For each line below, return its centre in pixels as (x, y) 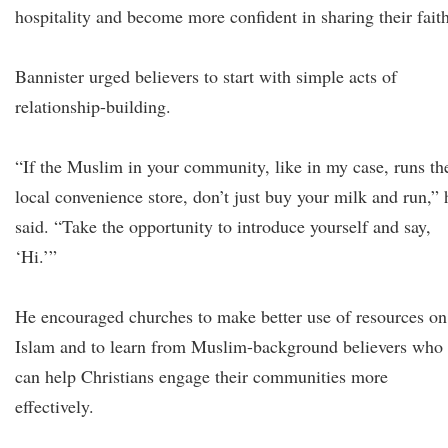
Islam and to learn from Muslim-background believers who (229, 346)
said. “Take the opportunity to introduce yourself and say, (223, 226)
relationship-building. (93, 106)
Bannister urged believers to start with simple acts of (206, 76)
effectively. (54, 406)
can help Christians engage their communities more (201, 376)
